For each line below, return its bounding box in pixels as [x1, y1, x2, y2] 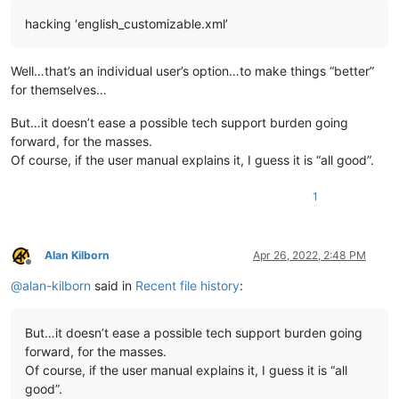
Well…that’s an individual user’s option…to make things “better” [11, 63, 374, 79]
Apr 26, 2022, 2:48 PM [253, 248, 366, 263]
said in [91, 278, 135, 294]
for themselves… [11, 82, 107, 98]
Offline [28, 261, 61, 275]
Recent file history [135, 278, 240, 294]
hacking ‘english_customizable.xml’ [25, 16, 228, 32]
